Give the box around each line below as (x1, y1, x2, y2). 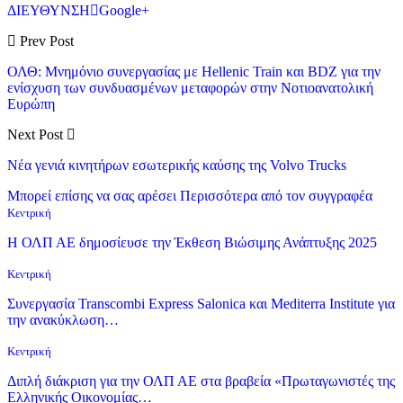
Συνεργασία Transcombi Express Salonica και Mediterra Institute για (7, 295, 395, 311)
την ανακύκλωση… (7, 311, 119, 327)
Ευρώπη (7, 95, 55, 112)
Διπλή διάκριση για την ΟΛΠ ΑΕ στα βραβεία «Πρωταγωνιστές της (7, 372, 395, 389)
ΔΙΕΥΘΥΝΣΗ (7, 2, 90, 18)
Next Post (7, 126, 67, 142)
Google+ (99, 2, 149, 18)
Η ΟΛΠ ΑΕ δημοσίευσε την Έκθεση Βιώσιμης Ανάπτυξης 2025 (7, 234, 377, 250)
